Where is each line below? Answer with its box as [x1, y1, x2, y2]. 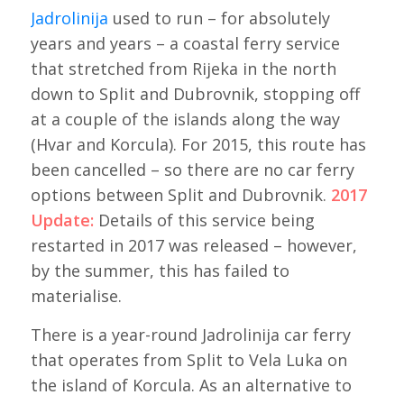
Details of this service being [93, 208, 315, 231]
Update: [30, 208, 94, 231]
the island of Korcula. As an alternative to [30, 373, 352, 396]
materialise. [30, 284, 122, 307]
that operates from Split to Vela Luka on [30, 348, 347, 371]
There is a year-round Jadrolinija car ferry [30, 323, 351, 345]
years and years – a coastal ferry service [30, 32, 340, 54]
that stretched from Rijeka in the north [30, 57, 336, 79]
